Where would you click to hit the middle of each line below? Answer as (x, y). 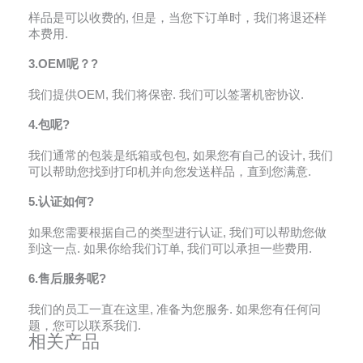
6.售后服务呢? (67, 279)
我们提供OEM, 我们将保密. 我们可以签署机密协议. (166, 94)
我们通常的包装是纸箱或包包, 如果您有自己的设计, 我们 (181, 155)
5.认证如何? (61, 202)
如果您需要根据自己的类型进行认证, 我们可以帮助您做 (177, 232)
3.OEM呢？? (63, 64)
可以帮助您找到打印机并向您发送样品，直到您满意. (170, 171)
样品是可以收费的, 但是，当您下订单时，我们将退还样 (177, 17)
